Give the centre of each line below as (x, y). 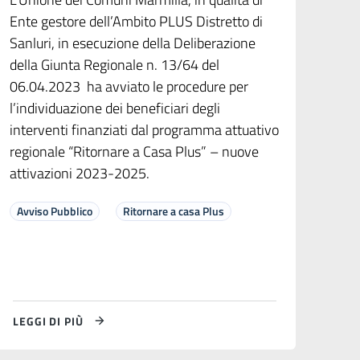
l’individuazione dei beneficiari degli (115, 108)
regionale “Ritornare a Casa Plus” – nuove (134, 152)
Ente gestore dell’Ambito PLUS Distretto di (136, 22)
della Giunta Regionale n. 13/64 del (114, 65)
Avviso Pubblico (54, 211)
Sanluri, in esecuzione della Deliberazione (132, 43)
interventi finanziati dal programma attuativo (144, 130)
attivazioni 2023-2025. (79, 174)
